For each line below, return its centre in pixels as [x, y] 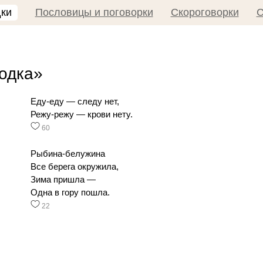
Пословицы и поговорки [94, 12]
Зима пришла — [63, 180]
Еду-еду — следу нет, [75, 102]
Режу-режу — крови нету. [82, 114]
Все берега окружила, [75, 167]
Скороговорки [205, 12]
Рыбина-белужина [68, 154]
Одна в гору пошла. [70, 193]
